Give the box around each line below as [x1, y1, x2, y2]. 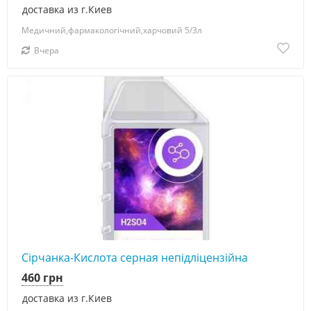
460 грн [22, 269, 63, 285]
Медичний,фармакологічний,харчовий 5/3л [22, 24, 202, 36]
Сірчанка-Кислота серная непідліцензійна [22, 249, 248, 265]
